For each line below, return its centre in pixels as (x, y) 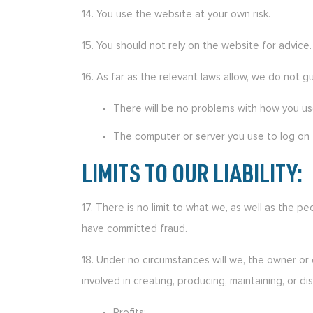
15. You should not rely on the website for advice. (197, 45)
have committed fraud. (134, 229)
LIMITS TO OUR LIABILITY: (192, 177)
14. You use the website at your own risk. (176, 14)
